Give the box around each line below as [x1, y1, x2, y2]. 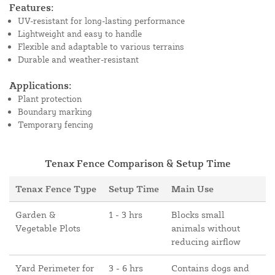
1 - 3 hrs [109, 209, 142, 221]
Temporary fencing [18, 119, 93, 130]
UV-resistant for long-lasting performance [18, 15, 185, 26]
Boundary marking [18, 106, 92, 117]
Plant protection [18, 93, 82, 104]
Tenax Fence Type [15, 183, 96, 195]
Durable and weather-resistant [18, 54, 139, 65]
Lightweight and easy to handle [18, 28, 142, 39]
